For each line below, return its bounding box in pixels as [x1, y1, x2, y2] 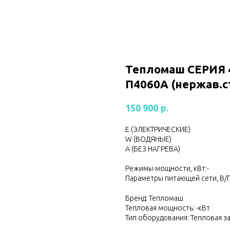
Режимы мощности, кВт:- [125, 164, 209, 172]
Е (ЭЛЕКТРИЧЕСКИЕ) [125, 125, 190, 133]
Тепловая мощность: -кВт [125, 203, 210, 212]
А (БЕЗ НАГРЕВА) [125, 144, 180, 153]
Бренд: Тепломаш [125, 194, 183, 202]
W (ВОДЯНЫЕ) [125, 135, 171, 143]
